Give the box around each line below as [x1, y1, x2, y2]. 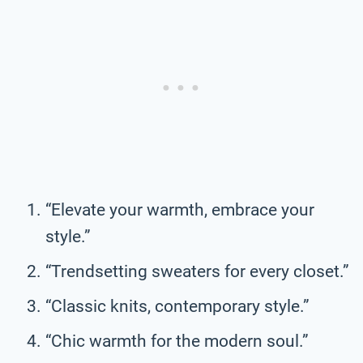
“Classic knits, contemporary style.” [45, 296, 310, 316]
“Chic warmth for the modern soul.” [45, 331, 309, 351]
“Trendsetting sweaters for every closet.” [45, 261, 349, 281]
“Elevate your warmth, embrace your [45, 199, 314, 220]
